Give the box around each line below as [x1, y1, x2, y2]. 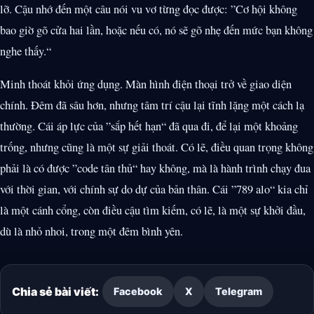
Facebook [113, 285, 163, 297]
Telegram [214, 285, 262, 297]
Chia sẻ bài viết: [12, 284, 99, 299]
